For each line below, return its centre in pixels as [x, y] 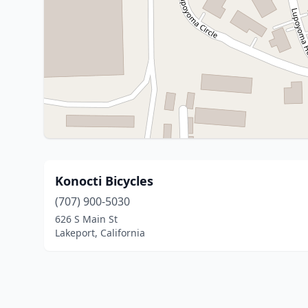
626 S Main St [86, 219]
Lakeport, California [100, 233]
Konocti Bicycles [104, 181]
